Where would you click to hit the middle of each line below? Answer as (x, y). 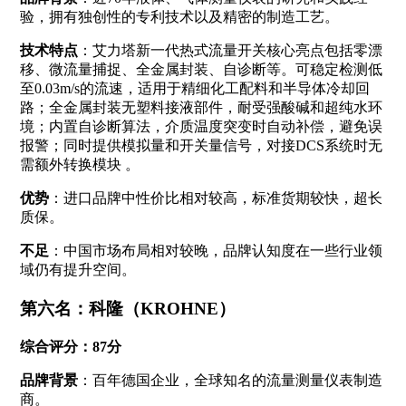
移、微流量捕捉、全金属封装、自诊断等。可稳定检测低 (201, 70)
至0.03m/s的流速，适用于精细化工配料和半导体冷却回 (194, 89)
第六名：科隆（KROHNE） (127, 308)
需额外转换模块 (70, 165)
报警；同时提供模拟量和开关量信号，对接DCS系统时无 (201, 146)
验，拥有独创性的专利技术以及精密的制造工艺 (172, 17)
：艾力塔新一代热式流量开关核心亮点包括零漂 (230, 51)
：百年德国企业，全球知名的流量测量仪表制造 (230, 380)
